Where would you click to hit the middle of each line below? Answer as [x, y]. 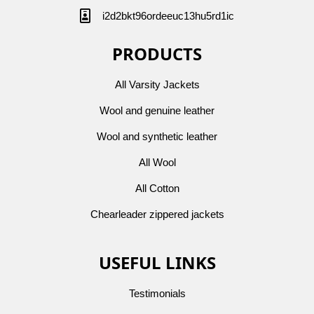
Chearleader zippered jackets [157, 214]
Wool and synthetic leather [157, 137]
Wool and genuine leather [157, 111]
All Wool [157, 163]
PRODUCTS [157, 54]
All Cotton [157, 189]
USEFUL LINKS [157, 263]
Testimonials [157, 294]
